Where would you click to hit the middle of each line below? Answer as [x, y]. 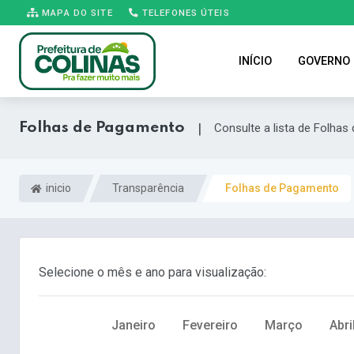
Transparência [148, 188]
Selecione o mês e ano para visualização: [153, 273]
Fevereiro [210, 326]
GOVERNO [324, 61]
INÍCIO [255, 61]
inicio [57, 188]
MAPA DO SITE [76, 12]
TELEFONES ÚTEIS [184, 12]
